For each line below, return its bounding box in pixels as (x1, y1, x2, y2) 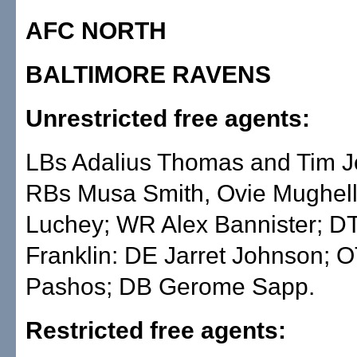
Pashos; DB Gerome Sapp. (25, 273, 315, 300)
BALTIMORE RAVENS (25, 61, 271, 88)
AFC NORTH (25, 18, 167, 44)
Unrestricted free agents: (25, 105, 310, 131)
